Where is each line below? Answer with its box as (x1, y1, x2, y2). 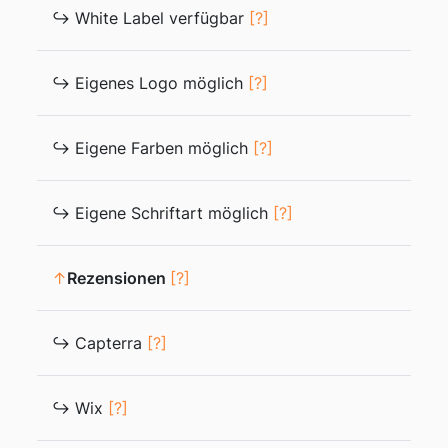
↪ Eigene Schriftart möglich (52, 203, 273, 223)
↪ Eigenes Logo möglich (52, 73, 248, 93)
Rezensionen (67, 268, 170, 288)
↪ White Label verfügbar (52, 8, 249, 28)
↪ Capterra (52, 333, 147, 353)
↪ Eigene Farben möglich (52, 138, 253, 158)
